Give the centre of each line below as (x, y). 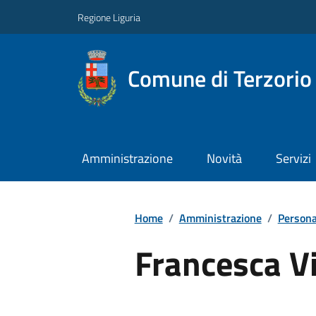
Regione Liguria (109, 17)
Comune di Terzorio (219, 78)
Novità (224, 159)
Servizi (293, 159)
